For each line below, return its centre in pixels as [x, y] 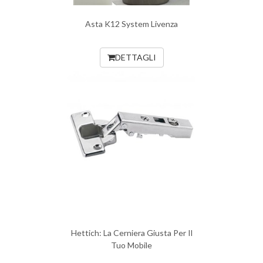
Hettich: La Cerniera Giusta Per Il [131, 233]
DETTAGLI [135, 57]
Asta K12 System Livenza [131, 24]
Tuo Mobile [131, 245]
